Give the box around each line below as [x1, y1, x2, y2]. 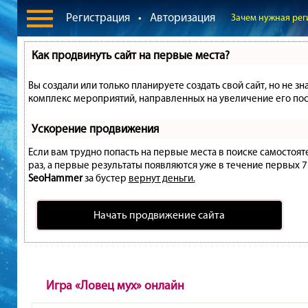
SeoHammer [27, 172, 82, 184]
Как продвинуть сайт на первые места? [31, 48, 230, 62]
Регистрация [65, 10, 130, 24]
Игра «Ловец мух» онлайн [45, 278, 184, 293]
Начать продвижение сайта [93, 208, 225, 221]
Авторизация [149, 10, 215, 24]
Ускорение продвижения [31, 122, 159, 135]
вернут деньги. [128, 172, 195, 184]
